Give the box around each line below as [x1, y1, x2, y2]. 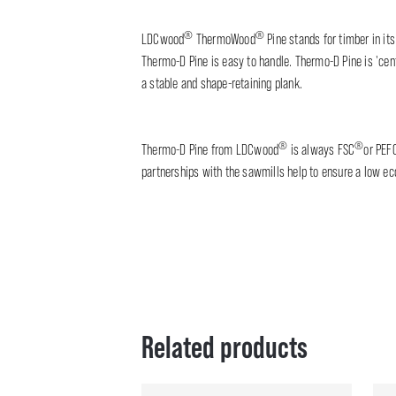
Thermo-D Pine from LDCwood [141, 141, 279, 158]
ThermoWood [193, 31, 255, 48]
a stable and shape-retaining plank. [141, 75, 302, 92]
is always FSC [287, 141, 355, 158]
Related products [141, 330, 308, 365]
